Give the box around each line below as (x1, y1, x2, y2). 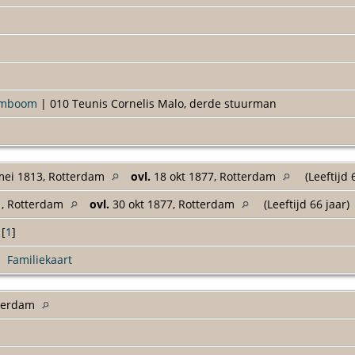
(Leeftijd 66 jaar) (261, 196, 353, 212)
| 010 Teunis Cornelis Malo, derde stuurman (37, 95, 277, 111)
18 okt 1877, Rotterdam (151, 168, 279, 184)
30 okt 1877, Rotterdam (109, 196, 238, 212)
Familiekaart (7, 251, 72, 267)
